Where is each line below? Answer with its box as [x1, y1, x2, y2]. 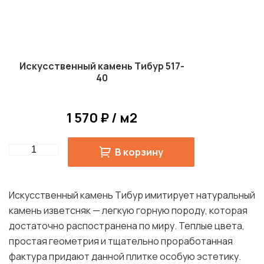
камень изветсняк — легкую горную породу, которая [9, 204, 247, 217]
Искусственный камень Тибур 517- [19, 60, 184, 73]
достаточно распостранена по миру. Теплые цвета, [9, 219, 245, 233]
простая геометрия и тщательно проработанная [9, 235, 233, 248]
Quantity [9, 143, 45, 156]
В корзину [115, 146, 163, 159]
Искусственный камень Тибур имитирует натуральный [9, 189, 255, 202]
